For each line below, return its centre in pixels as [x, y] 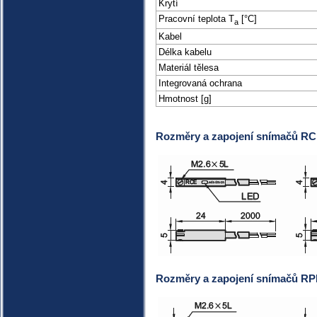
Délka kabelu [185, 52]
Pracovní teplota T [196, 19]
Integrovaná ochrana [200, 83]
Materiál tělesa [189, 68]
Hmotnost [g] [185, 99]
